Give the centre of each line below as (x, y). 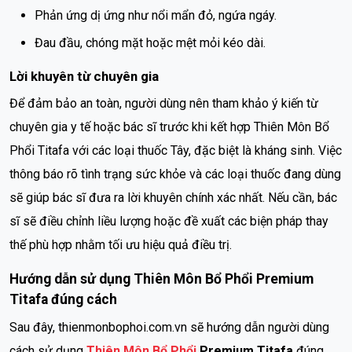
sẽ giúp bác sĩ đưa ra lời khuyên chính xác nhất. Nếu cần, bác (173, 197)
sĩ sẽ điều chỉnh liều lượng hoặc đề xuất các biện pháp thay (169, 221)
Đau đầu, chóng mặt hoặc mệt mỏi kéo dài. (150, 42)
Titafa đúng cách (65, 299)
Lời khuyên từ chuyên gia (86, 76)
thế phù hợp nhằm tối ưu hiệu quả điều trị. (121, 244)
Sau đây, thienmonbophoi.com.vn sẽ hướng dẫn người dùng (169, 327)
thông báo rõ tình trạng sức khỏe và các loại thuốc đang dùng (175, 174)
